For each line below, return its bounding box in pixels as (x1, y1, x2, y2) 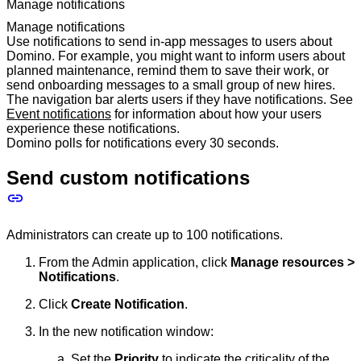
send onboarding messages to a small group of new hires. (6, 78, 335, 93)
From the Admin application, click (39, 255, 230, 270)
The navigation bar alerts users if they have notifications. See (6, 93, 353, 107)
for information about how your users (111, 107, 322, 122)
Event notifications (6, 107, 111, 122)
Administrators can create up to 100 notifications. (6, 228, 283, 243)
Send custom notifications (6, 167, 250, 189)
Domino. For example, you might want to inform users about (6, 49, 345, 64)
